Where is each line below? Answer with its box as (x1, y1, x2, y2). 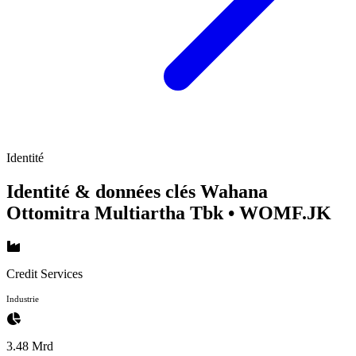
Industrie (6, 293, 39, 304)
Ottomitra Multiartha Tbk (6, 202, 228, 223)
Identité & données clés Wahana (6, 180, 268, 202)
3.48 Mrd (6, 339, 53, 353)
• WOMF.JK (228, 202, 331, 223)
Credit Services (6, 266, 83, 281)
